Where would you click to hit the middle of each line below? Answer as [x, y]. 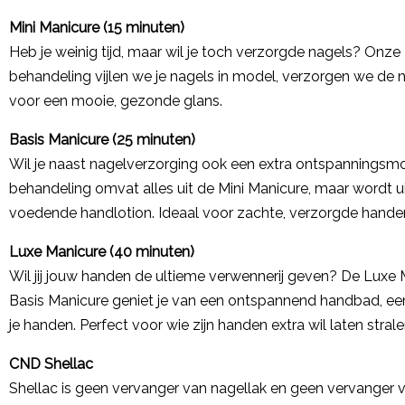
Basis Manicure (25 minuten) [102, 140]
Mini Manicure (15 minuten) [97, 28]
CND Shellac [51, 364]
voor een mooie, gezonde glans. [116, 101]
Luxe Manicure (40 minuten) [102, 252]
